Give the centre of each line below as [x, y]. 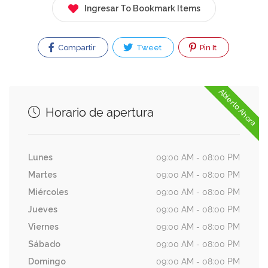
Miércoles [48, 192]
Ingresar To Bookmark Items [142, 8]
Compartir [76, 47]
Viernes [43, 226]
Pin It [207, 47]
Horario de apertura [98, 112]
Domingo [47, 261]
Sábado [44, 244]
